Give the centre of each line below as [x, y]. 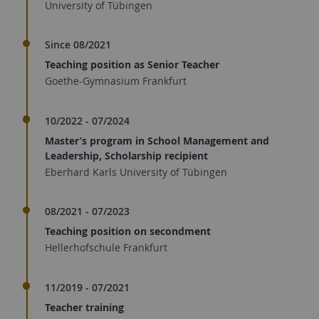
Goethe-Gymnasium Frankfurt [116, 81]
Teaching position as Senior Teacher [132, 64]
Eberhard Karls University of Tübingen [136, 172]
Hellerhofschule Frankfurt [106, 247]
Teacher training [84, 307]
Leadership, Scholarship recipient [126, 155]
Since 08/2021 [78, 45]
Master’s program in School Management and [157, 140]
